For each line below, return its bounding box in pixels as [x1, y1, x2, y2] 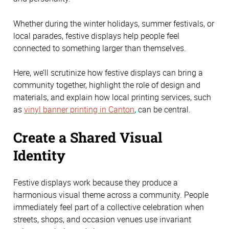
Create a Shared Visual [13, 127, 163, 146]
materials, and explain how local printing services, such [13, 91, 211, 103]
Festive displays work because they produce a [13, 177, 178, 189]
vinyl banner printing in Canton [24, 104, 134, 116]
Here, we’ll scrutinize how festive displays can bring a [13, 67, 203, 79]
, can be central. [134, 104, 191, 116]
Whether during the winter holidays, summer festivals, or [13, 17, 214, 29]
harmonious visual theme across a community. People [13, 189, 209, 201]
